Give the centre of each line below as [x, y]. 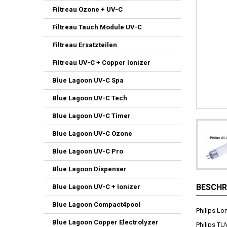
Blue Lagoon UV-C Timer [91, 116]
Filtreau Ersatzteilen [85, 45]
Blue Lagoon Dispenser [89, 169]
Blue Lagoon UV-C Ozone [92, 134]
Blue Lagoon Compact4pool [96, 204]
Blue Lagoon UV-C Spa [88, 80]
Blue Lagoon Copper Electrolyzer [105, 222]
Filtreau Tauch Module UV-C [97, 27]
